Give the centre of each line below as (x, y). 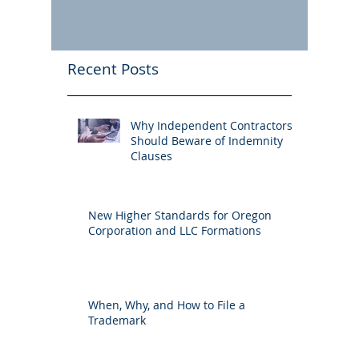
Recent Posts (113, 69)
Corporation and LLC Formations (175, 230)
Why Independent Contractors (212, 125)
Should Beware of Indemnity (207, 141)
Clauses (151, 156)
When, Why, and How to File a (167, 305)
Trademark (117, 320)
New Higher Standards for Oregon (180, 215)
